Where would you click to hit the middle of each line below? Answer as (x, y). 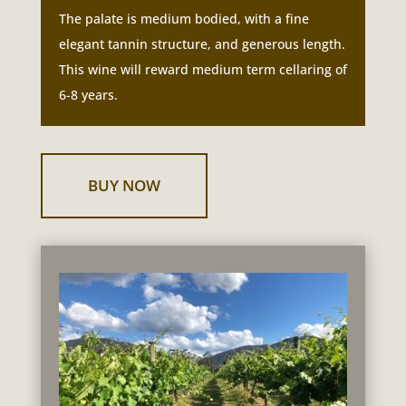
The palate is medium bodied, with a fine (184, 18)
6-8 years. (88, 94)
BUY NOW (124, 185)
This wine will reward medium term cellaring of (203, 69)
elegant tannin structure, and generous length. (202, 43)
